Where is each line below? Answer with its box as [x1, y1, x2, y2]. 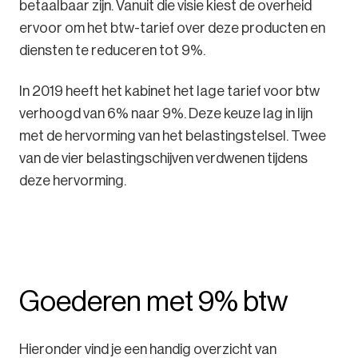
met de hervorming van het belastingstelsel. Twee [19, 128, 326, 145]
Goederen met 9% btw [19, 284, 288, 318]
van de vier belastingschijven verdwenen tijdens [19, 150, 308, 167]
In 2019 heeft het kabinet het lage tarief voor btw [19, 83, 320, 100]
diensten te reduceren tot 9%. [19, 42, 205, 59]
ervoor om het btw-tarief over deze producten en [19, 20, 325, 37]
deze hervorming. [19, 173, 126, 189]
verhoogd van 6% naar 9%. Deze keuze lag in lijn [19, 105, 312, 122]
